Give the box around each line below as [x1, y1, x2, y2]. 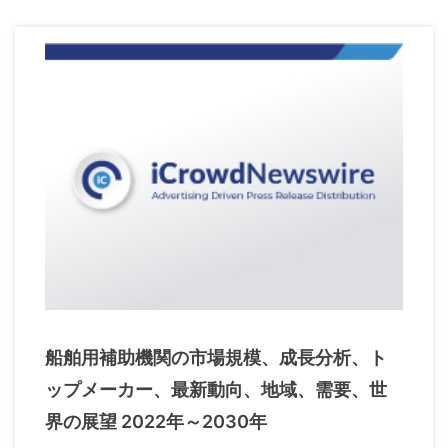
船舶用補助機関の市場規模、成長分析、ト [45, 347, 387, 369]
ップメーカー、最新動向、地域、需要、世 [45, 379, 387, 401]
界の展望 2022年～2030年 [45, 411, 267, 433]
